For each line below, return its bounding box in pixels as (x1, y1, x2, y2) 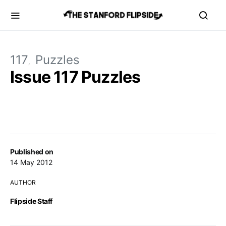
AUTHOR (10, 179, 36, 186)
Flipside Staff (10, 197, 53, 205)
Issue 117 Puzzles (10, 67, 141, 87)
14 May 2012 (10, 158, 52, 166)
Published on (10, 147, 53, 156)
